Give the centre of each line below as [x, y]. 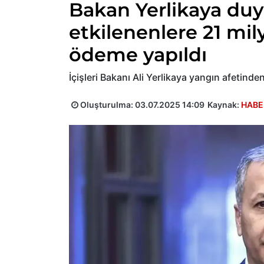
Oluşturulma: [107, 105]
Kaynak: [224, 105]
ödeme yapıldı [138, 55]
